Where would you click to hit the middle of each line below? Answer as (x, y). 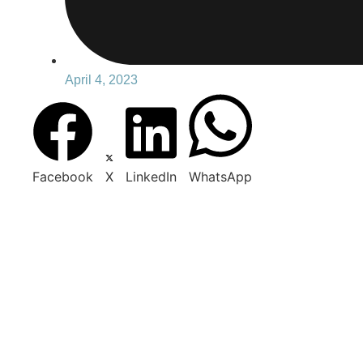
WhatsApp (220, 176)
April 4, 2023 (101, 79)
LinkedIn (151, 176)
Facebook (63, 176)
